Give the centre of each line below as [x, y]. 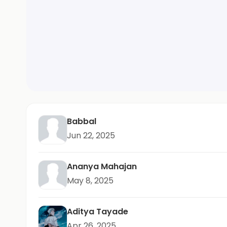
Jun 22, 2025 [91, 135]
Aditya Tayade [98, 211]
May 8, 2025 [90, 180]
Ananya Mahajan [102, 166]
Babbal [82, 121]
